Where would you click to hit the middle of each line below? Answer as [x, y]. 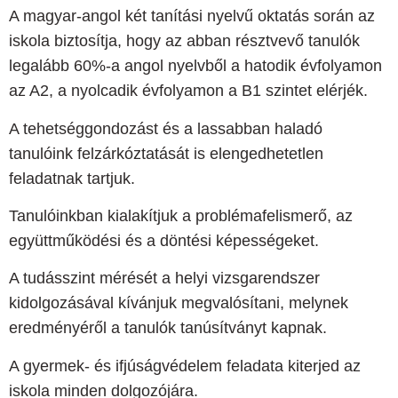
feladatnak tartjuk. [72, 178]
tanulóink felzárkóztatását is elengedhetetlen [166, 153]
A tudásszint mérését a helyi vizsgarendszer [164, 279]
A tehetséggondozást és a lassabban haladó [166, 128]
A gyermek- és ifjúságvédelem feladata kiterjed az [185, 366]
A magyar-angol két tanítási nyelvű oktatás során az [192, 16]
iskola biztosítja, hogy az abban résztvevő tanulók [184, 41]
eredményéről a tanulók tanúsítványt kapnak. [168, 328]
